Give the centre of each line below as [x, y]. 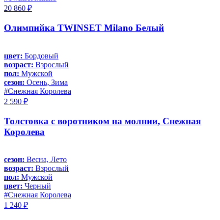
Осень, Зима [46, 82]
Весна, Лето [46, 160]
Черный [37, 186]
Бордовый [41, 55]
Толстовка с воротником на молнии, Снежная [102, 121]
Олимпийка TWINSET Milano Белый [84, 28]
